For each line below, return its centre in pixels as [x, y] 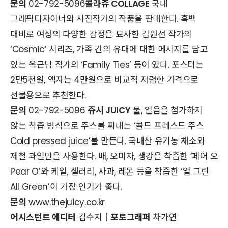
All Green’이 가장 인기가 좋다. [66, 187]
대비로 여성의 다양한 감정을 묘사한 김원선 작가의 [101, 34]
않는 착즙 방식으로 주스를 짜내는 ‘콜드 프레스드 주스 [107, 125]
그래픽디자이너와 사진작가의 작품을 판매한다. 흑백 [103, 19]
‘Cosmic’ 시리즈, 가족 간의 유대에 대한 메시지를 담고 [109, 49]
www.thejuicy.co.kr [65, 202]
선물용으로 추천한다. [48, 95]
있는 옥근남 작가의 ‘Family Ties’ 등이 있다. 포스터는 [107, 64]
